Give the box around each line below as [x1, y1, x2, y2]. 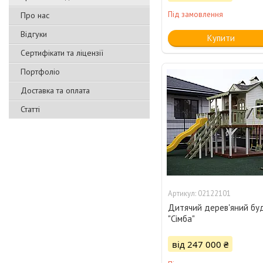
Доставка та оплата [21, 85, 90, 96]
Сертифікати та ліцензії [21, 48, 103, 58]
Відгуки [21, 29, 47, 39]
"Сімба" [168, 213, 195, 225]
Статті [21, 104, 40, 114]
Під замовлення [168, 9, 224, 20]
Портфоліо [21, 66, 60, 77]
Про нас [21, 10, 49, 21]
